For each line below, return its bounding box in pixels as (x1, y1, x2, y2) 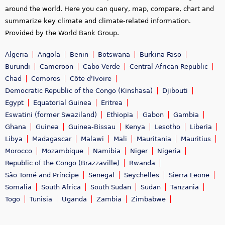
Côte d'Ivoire (70, 74, 111, 82)
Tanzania (170, 183, 199, 191)
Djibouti (162, 86, 188, 94)
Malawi (81, 135, 104, 143)
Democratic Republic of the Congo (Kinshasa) (5, 86, 153, 94)
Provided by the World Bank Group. (5, 29, 119, 37)
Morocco (5, 147, 32, 155)
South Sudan (90, 183, 131, 191)
